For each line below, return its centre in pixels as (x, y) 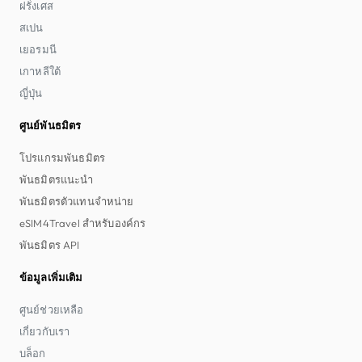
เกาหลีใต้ (40, 71)
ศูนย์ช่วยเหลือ (52, 309)
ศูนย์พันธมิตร (51, 125)
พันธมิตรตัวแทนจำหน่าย (77, 201)
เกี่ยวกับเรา (45, 331)
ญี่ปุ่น (31, 93)
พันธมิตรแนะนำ (57, 179)
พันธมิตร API (50, 244)
